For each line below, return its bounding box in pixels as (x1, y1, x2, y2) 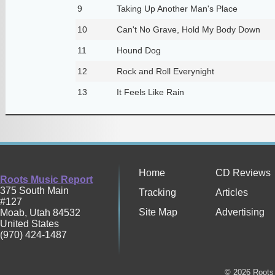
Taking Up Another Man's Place (116, 3, 238, 14)
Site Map (139, 207, 177, 218)
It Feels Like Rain (116, 87, 184, 97)
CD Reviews (215, 168, 271, 179)
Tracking (139, 187, 176, 198)
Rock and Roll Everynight (116, 66, 214, 76)
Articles (215, 187, 248, 198)
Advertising (215, 207, 265, 218)
